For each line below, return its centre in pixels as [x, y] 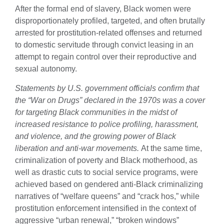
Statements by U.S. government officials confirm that [107, 88]
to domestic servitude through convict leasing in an [104, 45]
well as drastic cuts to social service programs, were [106, 172]
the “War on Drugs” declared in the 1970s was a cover [110, 100]
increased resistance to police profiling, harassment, [107, 124]
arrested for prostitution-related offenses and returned [108, 33]
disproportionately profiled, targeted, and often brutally [110, 21]
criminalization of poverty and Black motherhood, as [106, 160]
